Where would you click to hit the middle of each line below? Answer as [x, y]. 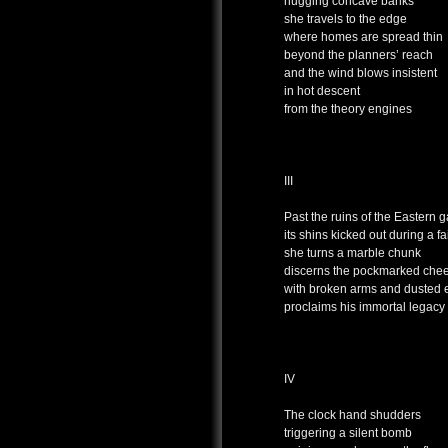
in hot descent [322, 91]
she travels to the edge [345, 19]
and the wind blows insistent [360, 73]
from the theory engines [348, 109]
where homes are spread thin [363, 37]
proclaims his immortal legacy [364, 307]
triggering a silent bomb [348, 433]
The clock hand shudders [352, 415]
